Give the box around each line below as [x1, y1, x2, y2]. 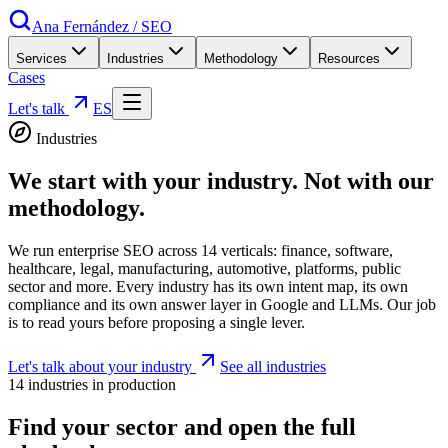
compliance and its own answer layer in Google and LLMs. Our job [8, 295, 436, 313]
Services [16, 51, 67, 66]
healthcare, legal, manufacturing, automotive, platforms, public [8, 259, 401, 277]
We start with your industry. [8, 167, 304, 194]
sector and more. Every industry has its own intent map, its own [8, 277, 408, 295]
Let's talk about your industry [8, 357, 196, 375]
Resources [318, 51, 380, 66]
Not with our [304, 167, 434, 194]
